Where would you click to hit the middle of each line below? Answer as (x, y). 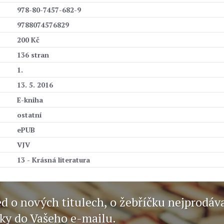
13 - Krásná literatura (53, 160)
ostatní (29, 115)
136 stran (33, 55)
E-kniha (30, 100)
